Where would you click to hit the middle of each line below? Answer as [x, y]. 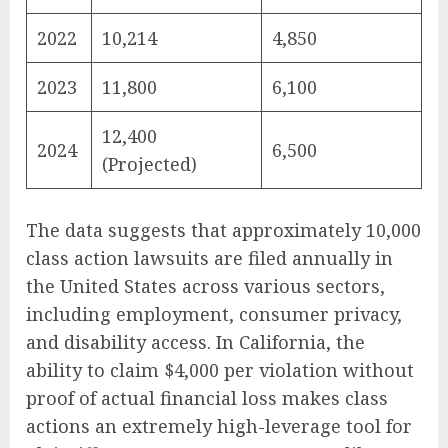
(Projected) [149, 163]
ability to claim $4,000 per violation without [220, 369]
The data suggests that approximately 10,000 [223, 229]
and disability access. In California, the [195, 341]
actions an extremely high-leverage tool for [219, 425]
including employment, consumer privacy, [214, 313]
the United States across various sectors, [205, 285]
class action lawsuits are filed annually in [209, 257]
